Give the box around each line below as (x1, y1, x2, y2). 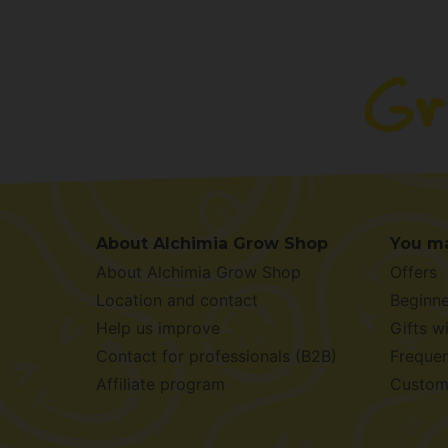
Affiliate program (96, 374, 225, 394)
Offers (390, 262, 437, 282)
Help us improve (96, 318, 220, 338)
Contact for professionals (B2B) (96, 346, 337, 366)
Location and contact (96, 290, 258, 310)
